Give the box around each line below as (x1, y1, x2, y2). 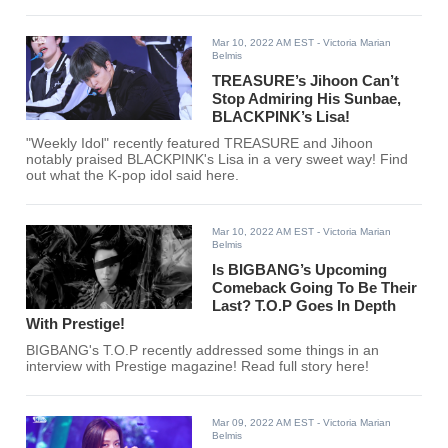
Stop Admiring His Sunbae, (212, 90, 402, 108)
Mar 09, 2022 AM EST (212, 417, 315, 429)
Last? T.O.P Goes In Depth (212, 297, 397, 315)
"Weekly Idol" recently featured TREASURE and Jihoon (26, 136, 374, 152)
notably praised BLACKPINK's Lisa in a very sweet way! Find (26, 152, 409, 168)
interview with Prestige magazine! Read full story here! (26, 359, 370, 375)
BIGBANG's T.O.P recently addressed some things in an (26, 343, 380, 359)
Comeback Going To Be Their (212, 279, 418, 297)
